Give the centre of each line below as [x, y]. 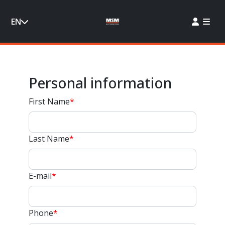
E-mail [40, 176]
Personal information [100, 83]
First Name [49, 101]
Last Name [49, 139]
